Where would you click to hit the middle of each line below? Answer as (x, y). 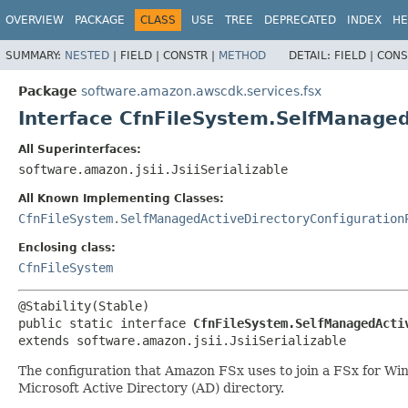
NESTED (87, 55)
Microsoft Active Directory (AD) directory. (151, 388)
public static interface (106, 323)
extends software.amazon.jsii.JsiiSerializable (182, 340)
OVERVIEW (35, 20)
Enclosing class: (67, 247)
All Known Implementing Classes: (121, 198)
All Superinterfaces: (80, 149)
